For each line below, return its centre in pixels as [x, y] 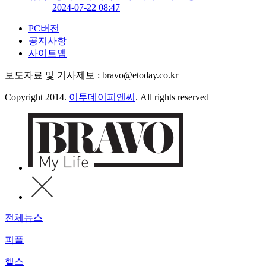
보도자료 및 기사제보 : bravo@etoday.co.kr [91, 75]
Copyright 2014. [37, 97]
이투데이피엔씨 [102, 97]
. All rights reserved [172, 97]
